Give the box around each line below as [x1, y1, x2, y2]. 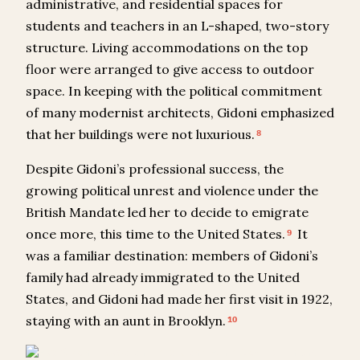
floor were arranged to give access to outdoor [26, 61, 314, 78]
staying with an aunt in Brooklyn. [26, 313, 226, 329]
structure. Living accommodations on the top [26, 39, 308, 56]
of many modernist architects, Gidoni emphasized [26, 104, 334, 121]
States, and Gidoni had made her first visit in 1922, [26, 291, 333, 308]
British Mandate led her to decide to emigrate [26, 204, 309, 221]
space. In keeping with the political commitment [26, 83, 322, 100]
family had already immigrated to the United [26, 269, 300, 286]
